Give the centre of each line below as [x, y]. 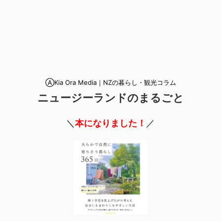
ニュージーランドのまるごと [110, 98]
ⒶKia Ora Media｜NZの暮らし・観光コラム [110, 82]
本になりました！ [110, 123]
